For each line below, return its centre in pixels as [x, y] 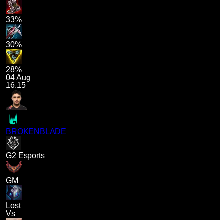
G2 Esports [26, 156]
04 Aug [18, 78]
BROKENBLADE [36, 132]
